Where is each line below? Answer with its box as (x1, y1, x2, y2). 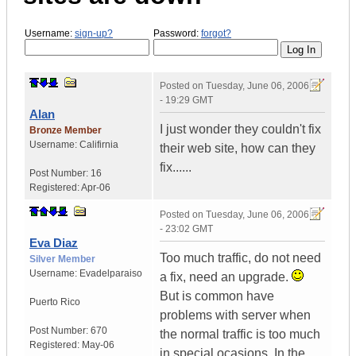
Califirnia (79, 139, 118, 151)
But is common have (160, 289, 274, 304)
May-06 (82, 339, 114, 351)
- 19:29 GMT (160, 95, 213, 106)
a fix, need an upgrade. (160, 270, 292, 284)
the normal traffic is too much (160, 327, 320, 342)
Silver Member (29, 253, 95, 265)
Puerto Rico (29, 296, 80, 308)
